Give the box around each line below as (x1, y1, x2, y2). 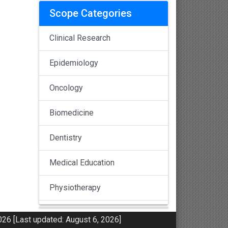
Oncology (49, 82, 83, 93)
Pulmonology (49, 207, 96, 217)
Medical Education (49, 157, 115, 167)
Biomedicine (49, 107, 94, 118)
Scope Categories (49, 7, 132, 19)
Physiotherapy (49, 182, 101, 192)
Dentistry (49, 132, 82, 142)
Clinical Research (49, 33, 110, 43)
